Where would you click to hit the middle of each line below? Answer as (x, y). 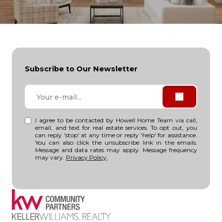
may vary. (51, 158)
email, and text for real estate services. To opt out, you (116, 128)
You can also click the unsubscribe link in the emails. (116, 143)
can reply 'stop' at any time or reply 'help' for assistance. (116, 135)
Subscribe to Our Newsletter (81, 69)
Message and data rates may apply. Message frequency (116, 150)
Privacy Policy (86, 158)
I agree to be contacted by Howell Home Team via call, (116, 120)
